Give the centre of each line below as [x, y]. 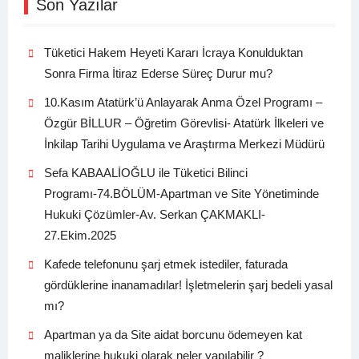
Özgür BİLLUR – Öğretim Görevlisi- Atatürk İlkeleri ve [184, 123]
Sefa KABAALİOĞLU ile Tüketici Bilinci [145, 173]
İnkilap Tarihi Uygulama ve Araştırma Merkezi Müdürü [184, 144]
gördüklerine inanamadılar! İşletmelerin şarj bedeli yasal [188, 285]
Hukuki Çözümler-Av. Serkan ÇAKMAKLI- [154, 215]
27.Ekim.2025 [80, 236]
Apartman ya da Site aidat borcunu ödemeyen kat [173, 335]
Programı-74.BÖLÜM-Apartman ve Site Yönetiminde [181, 194]
